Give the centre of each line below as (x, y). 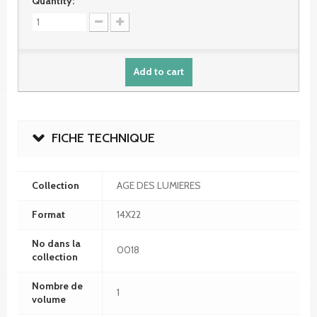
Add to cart (158, 71)
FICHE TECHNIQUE (103, 138)
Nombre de (57, 286)
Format (48, 214)
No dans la (56, 243)
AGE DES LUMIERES (159, 185)
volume (49, 299)
